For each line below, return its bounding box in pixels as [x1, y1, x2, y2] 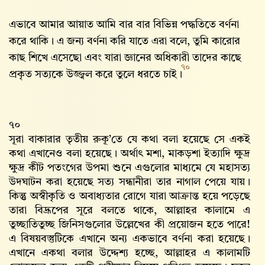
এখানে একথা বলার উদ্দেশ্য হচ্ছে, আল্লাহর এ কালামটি [9, 248, 250, 258]
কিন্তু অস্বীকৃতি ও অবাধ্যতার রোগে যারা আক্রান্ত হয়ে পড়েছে [9, 191, 250, 202]
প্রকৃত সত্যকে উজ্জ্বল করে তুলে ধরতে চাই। [9, 69, 185, 80]
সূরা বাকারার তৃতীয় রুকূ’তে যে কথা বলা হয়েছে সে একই [9, 134, 250, 145]
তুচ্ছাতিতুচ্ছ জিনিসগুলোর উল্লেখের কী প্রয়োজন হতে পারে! [9, 219, 250, 230]
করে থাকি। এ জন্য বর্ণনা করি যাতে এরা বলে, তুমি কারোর [9, 36, 240, 47]
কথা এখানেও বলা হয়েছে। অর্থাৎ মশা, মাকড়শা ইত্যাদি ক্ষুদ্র [9, 148, 250, 159]
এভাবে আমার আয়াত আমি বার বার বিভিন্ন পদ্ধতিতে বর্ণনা [9, 20, 239, 30]
